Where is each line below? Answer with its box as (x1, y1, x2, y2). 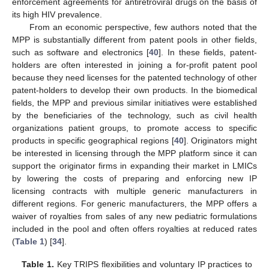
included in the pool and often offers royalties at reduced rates (12, 224, 257, 234)
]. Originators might (183, 136, 258, 146)
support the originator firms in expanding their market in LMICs (12, 161, 257, 171)
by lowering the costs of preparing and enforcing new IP (12, 174, 257, 184)
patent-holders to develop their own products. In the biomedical (12, 85, 257, 95)
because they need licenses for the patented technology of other (12, 73, 257, 83)
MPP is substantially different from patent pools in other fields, (12, 35, 257, 45)
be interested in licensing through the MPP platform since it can (12, 148, 257, 159)
